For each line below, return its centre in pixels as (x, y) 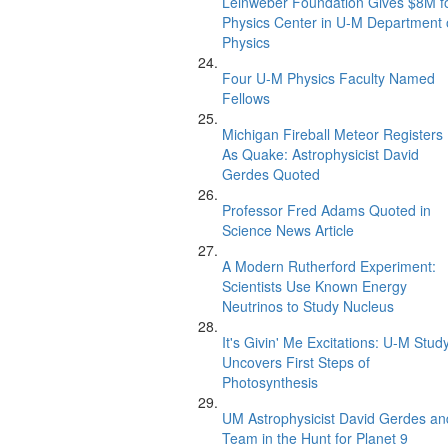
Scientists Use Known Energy (314, 286)
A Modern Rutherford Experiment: (329, 266)
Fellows (246, 98)
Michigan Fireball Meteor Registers (332, 134)
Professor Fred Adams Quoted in (326, 210)
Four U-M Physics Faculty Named (328, 78)
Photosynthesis (270, 382)
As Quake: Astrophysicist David (320, 154)
